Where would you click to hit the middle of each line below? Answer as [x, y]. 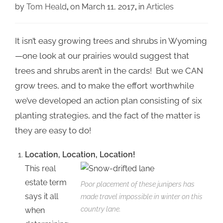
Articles [160, 7]
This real [40, 169]
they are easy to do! [53, 131]
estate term [46, 183]
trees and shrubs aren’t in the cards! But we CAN [109, 71]
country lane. [101, 209]
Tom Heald [47, 7]
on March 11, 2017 [103, 7]
